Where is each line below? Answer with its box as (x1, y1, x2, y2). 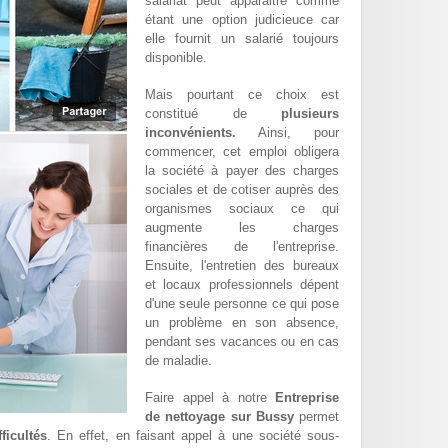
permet (293, 409, 339, 425)
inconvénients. (145, 125, 236, 141)
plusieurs (281, 106, 339, 122)
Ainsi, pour (236, 125, 339, 141)
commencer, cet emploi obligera (145, 144, 339, 160)
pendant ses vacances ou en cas (145, 334, 339, 350)
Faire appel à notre (145, 390, 275, 406)
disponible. (145, 50, 207, 66)
